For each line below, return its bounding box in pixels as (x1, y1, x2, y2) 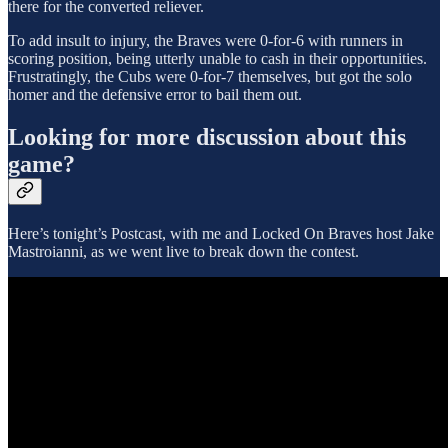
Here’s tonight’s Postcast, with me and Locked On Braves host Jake (8, 224, 434, 242)
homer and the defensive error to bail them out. (8, 85, 302, 103)
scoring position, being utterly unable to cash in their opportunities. (8, 49, 427, 67)
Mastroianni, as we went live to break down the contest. (8, 242, 359, 260)
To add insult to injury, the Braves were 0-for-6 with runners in (8, 31, 403, 49)
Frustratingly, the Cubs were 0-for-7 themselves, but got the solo (8, 67, 412, 85)
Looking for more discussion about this (8, 123, 406, 150)
